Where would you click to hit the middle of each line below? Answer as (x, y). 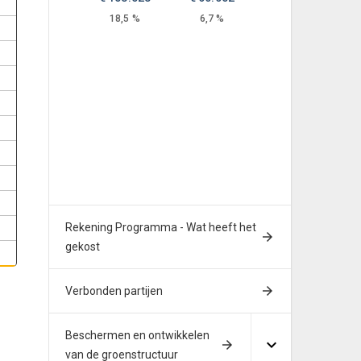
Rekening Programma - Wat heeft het (161, 227)
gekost (83, 247)
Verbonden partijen (114, 291)
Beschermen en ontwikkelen (137, 335)
